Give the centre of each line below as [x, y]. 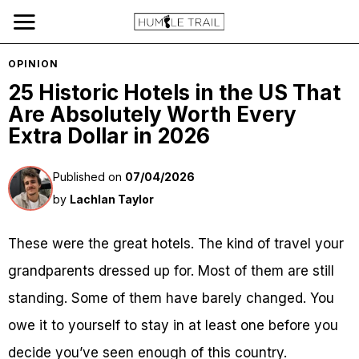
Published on [89, 177]
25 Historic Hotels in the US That [174, 93]
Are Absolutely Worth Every [152, 114]
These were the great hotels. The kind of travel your [176, 244]
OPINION [33, 64]
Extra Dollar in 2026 [109, 136]
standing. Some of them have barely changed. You [171, 298]
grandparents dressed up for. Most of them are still [171, 271]
